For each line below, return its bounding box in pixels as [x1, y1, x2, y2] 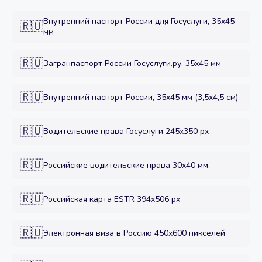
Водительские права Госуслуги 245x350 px [43, 126, 209, 137]
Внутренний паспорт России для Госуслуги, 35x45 [43, 16, 235, 27]
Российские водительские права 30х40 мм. [43, 160, 210, 171]
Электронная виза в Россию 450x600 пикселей [43, 227, 225, 239]
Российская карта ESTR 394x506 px [43, 194, 180, 205]
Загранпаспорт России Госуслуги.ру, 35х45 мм [43, 58, 221, 69]
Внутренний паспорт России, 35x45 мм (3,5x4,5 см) [43, 92, 238, 103]
